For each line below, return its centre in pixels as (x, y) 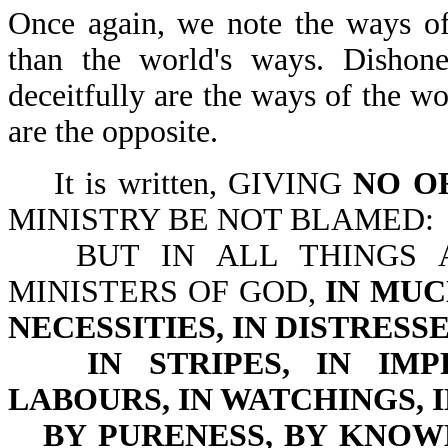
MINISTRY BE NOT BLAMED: (221, 219)
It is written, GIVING (203, 183)
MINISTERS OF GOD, (167, 291)
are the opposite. (113, 131)
